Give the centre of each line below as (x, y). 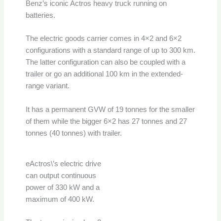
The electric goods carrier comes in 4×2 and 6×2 (103, 39)
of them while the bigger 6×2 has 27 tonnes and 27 (106, 121)
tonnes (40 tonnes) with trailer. (74, 133)
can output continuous (61, 175)
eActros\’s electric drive (63, 164)
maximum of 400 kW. (60, 199)
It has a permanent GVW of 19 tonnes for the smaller (110, 109)
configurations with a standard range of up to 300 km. (110, 51)
